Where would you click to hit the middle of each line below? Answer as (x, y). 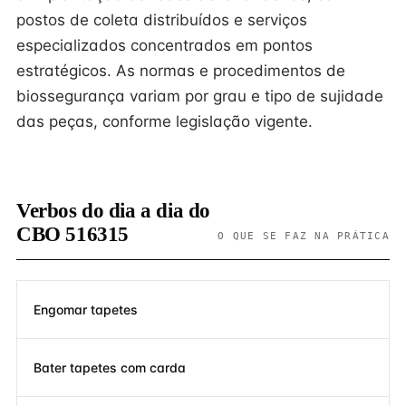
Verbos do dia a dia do (113, 211)
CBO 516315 (72, 234)
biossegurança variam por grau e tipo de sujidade (200, 96)
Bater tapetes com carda (110, 367)
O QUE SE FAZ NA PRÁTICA (304, 236)
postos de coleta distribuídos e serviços (162, 20)
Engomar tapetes (86, 309)
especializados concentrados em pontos (164, 45)
